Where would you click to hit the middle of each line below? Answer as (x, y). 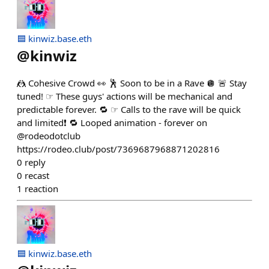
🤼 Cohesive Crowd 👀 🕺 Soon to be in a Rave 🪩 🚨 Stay (132, 83)
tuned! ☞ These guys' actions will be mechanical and (125, 96)
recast (37, 175)
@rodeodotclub (49, 136)
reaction (41, 189)
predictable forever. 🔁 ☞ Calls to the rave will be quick (129, 109)
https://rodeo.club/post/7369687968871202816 (118, 149)
